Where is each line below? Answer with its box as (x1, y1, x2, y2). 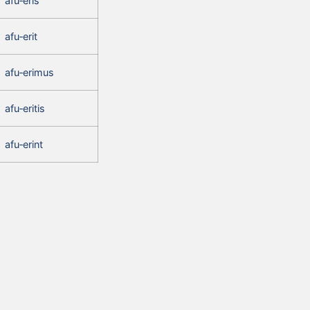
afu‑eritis (5, 102, 45, 114)
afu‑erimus (5, 66, 54, 78)
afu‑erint (5, 138, 43, 150)
